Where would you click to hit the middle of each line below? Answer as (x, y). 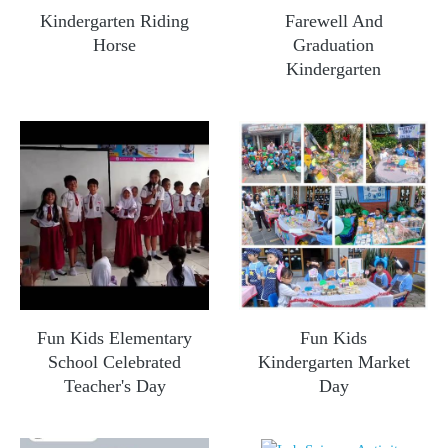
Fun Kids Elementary (114, 337)
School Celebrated (114, 361)
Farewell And (333, 20)
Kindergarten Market (333, 361)
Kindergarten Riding (114, 20)
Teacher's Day (114, 385)
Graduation (333, 44)
